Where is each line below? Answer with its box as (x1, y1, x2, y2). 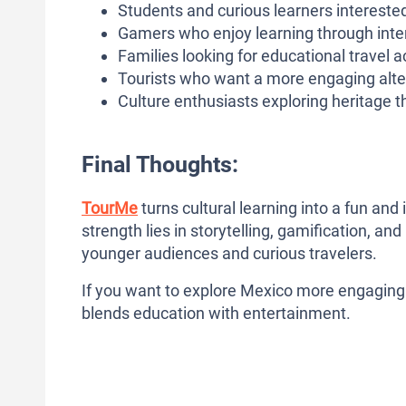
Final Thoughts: (82, 151, 238, 179)
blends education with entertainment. (82, 304, 351, 324)
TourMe (82, 198, 138, 218)
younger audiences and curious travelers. (82, 244, 377, 264)
